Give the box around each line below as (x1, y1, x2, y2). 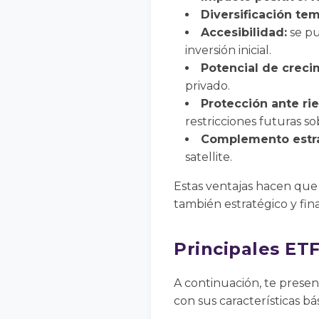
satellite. (185, 150, 232, 164)
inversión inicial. (185, 43, 271, 58)
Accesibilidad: (201, 26, 287, 40)
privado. (185, 79, 230, 93)
